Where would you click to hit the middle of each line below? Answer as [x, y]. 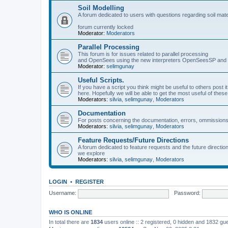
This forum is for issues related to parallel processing [143, 54]
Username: [63, 193]
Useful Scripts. [101, 80]
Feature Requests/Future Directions [133, 140]
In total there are [70, 222]
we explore [91, 153]
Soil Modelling [101, 8]
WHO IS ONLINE [70, 212]
